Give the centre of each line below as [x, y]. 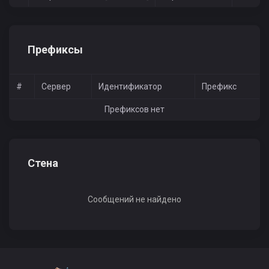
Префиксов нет [134, 110]
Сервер [56, 87]
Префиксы [55, 50]
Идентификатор [130, 87]
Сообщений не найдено [134, 200]
